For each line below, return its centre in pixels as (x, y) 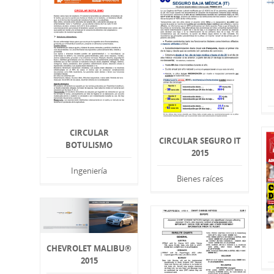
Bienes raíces (200, 179)
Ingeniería (89, 171)
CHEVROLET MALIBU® (89, 249)
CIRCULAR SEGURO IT (200, 141)
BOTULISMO (89, 145)
